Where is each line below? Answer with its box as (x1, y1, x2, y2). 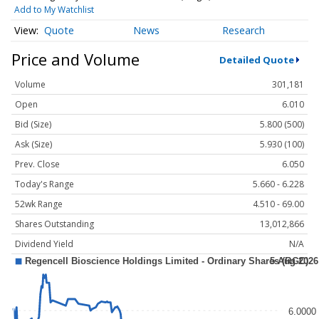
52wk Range (15, 198, 63, 211)
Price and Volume (11, 48, 140, 70)
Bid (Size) (15, 118, 51, 131)
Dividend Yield (15, 238, 73, 251)
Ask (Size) (15, 138, 52, 151)
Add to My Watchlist (14, 3, 94, 16)
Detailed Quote (219, 53, 294, 66)
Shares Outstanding (15, 218, 94, 231)
